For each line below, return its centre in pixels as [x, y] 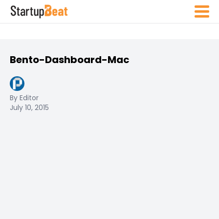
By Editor [24, 98]
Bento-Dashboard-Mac [70, 60]
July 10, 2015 [29, 108]
